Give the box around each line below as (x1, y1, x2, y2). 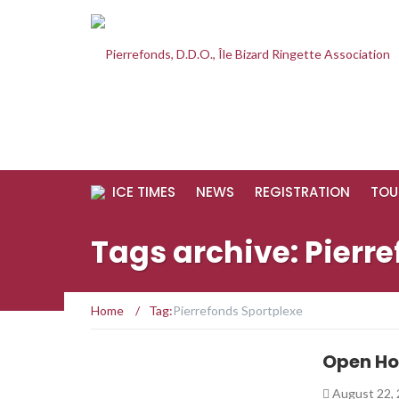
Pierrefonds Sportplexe (173, 303, 303, 318)
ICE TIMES (112, 183, 175, 201)
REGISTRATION (255, 183, 350, 201)
